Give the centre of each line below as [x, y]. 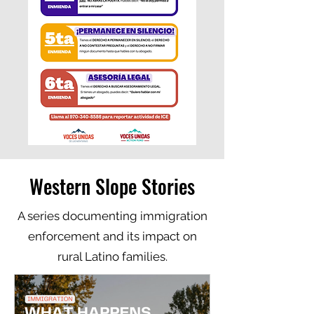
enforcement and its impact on [112, 236]
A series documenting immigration [112, 216]
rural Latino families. [112, 257]
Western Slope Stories [112, 186]
